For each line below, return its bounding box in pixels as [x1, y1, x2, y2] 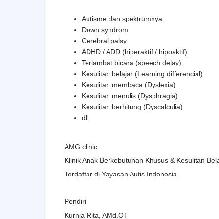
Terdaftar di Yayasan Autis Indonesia [65, 170, 179, 178]
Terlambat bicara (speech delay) [82, 59, 181, 66]
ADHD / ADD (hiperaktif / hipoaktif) [82, 47, 187, 56]
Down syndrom [82, 25, 128, 34]
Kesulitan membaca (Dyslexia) [82, 81, 175, 88]
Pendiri [65, 197, 86, 205]
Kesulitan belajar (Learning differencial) [82, 69, 203, 78]
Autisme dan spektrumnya [82, 15, 162, 22]
